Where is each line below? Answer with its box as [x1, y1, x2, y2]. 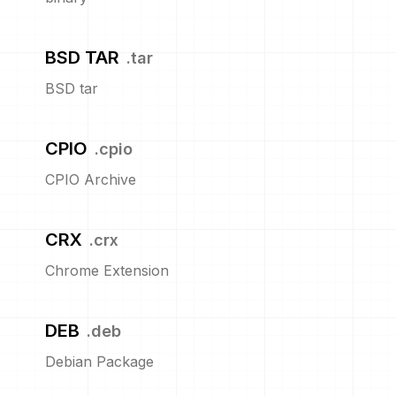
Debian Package [44, 353, 154, 370]
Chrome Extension [44, 262, 169, 279]
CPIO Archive [44, 171, 136, 188]
